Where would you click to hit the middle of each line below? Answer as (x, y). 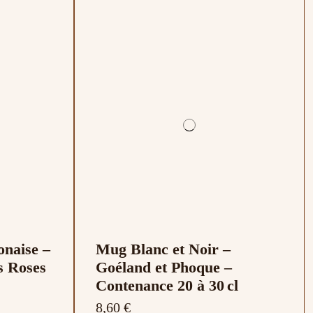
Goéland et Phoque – (164, 268)
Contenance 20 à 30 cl (167, 286)
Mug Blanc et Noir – (163, 249)
